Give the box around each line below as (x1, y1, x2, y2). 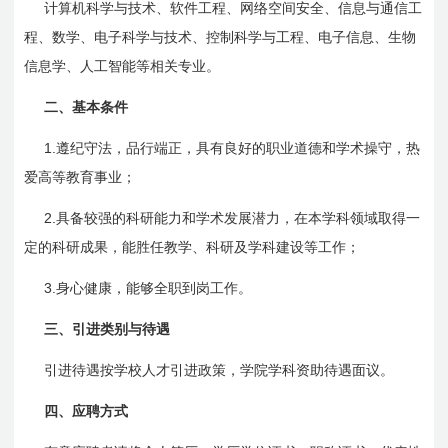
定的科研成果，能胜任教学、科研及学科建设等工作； (24, 239, 361, 255)
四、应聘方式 (44, 403, 129, 419)
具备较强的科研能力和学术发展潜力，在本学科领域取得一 (56, 210, 421, 226)
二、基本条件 (44, 99, 129, 115)
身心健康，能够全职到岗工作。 (56, 280, 253, 296)
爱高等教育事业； (24, 169, 137, 185)
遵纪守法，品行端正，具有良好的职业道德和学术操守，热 (56, 140, 421, 156)
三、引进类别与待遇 (44, 321, 171, 337)
